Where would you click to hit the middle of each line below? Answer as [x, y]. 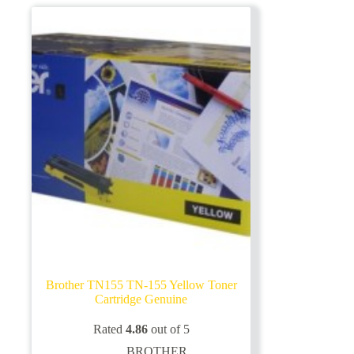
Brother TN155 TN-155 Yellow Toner [141, 284]
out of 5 [168, 329]
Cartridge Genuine [141, 299]
